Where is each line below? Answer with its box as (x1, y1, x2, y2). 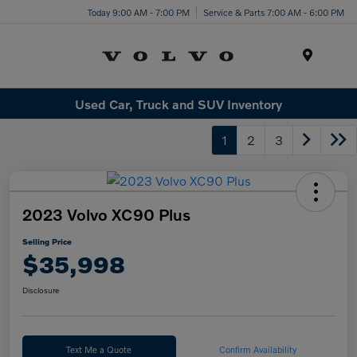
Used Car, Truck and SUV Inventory (75, 96, 282, 112)
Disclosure (22, 285, 59, 296)
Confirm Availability (219, 343, 297, 355)
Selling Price (22, 237, 72, 247)
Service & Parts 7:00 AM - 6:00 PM (203, 6, 344, 18)
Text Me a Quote (66, 343, 132, 355)
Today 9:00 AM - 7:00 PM (88, 6, 190, 18)
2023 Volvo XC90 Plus (22, 205, 190, 225)
